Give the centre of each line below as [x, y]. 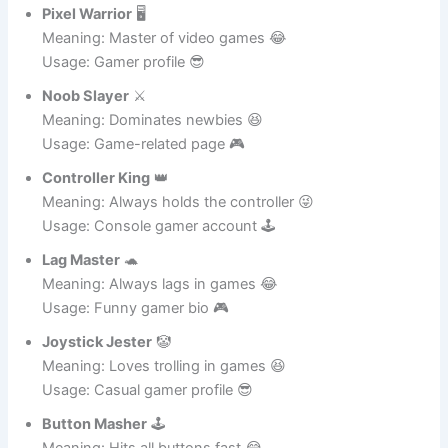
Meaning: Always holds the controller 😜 [178, 257]
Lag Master [81, 315]
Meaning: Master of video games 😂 [165, 93]
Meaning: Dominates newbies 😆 [153, 175]
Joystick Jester [97, 397]
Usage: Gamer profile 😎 [124, 117]
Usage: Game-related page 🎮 [144, 199]
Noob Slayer [86, 151]
